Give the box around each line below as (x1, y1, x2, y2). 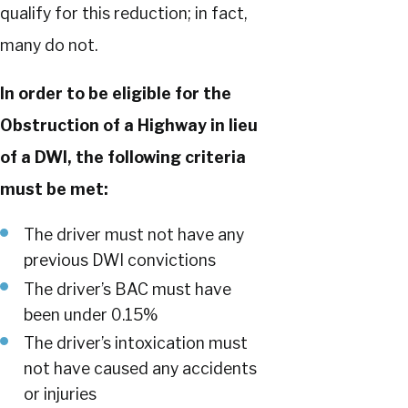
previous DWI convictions (24, 250, 217, 270)
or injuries (24, 384, 97, 404)
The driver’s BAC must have (24, 279, 232, 299)
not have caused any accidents (24, 359, 258, 379)
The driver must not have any (24, 225, 245, 245)
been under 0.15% (24, 304, 158, 324)
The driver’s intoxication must (24, 333, 249, 353)
